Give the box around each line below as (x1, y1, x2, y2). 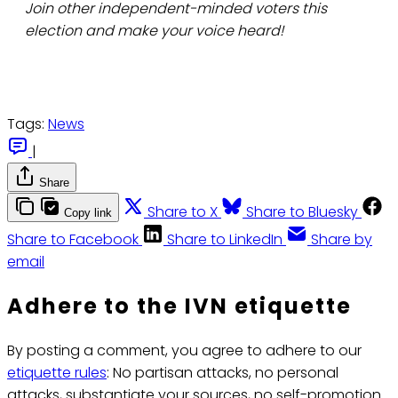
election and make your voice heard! (25, 20, 283, 42)
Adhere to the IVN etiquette (7, 291, 352, 322)
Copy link (64, 206, 112, 220)
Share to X (147, 202, 218, 223)
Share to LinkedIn (167, 229, 283, 251)
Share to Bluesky (246, 202, 358, 223)
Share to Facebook (7, 229, 139, 251)
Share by (311, 229, 372, 251)
